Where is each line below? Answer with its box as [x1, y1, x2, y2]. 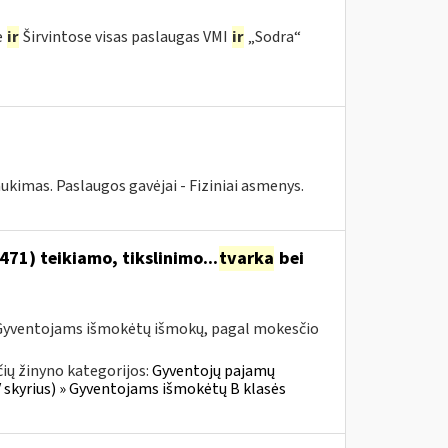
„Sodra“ [244, 26, 301, 48]
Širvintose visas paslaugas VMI [19, 26, 231, 48]
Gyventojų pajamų [151, 360, 275, 382]
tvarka [218, 246, 274, 271]
